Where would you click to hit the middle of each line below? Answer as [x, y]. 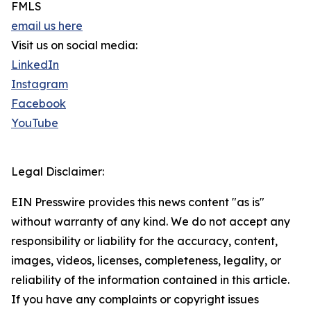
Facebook [39, 104]
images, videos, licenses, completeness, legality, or [146, 261]
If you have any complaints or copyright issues [135, 300]
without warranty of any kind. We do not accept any [151, 222]
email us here [47, 26]
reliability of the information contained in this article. [150, 280]
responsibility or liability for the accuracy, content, [144, 241]
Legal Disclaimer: [58, 172]
